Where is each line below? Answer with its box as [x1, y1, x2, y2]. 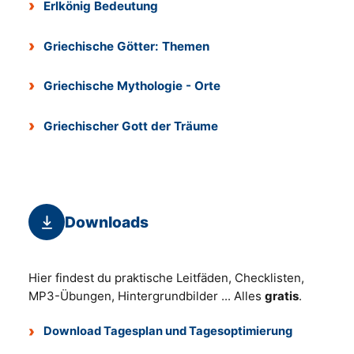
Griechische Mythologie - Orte [43, 78, 221, 94]
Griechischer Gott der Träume [43, 119, 219, 134]
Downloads [65, 212, 149, 232]
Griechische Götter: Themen [43, 38, 210, 54]
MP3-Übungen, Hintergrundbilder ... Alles [28, 288, 265, 303]
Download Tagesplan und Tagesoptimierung [43, 323, 293, 338]
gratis [265, 288, 299, 303]
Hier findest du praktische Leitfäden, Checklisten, [28, 269, 304, 285]
